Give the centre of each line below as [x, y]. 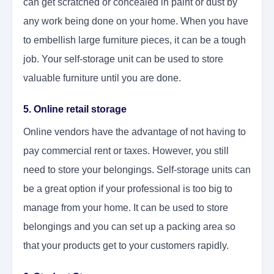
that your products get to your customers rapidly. [126, 246]
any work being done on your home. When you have [136, 21]
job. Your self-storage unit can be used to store [123, 59]
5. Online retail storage [75, 109]
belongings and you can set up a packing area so [129, 227]
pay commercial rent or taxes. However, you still [126, 151]
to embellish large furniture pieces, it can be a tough [135, 40]
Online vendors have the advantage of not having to [135, 132]
